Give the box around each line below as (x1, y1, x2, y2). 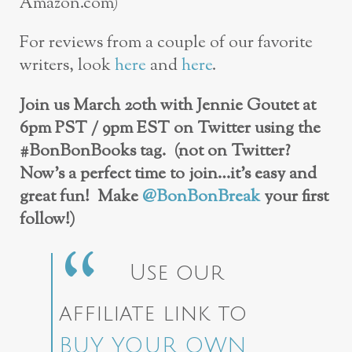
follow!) (20, 207, 75, 232)
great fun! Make (20, 184, 142, 209)
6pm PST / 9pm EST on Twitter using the (20, 115, 321, 141)
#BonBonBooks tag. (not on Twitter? (20, 138, 290, 163)
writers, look (20, 53, 115, 79)
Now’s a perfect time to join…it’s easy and (20, 161, 317, 186)
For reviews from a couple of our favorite (20, 31, 313, 56)
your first (260, 184, 328, 209)
